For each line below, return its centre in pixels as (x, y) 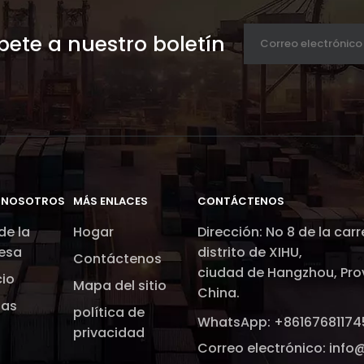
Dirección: (231, 232)
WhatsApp (232, 322)
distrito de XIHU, (249, 252)
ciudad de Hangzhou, (269, 273)
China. (218, 293)
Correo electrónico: (263, 348)
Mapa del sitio (119, 286)
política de (108, 312)
